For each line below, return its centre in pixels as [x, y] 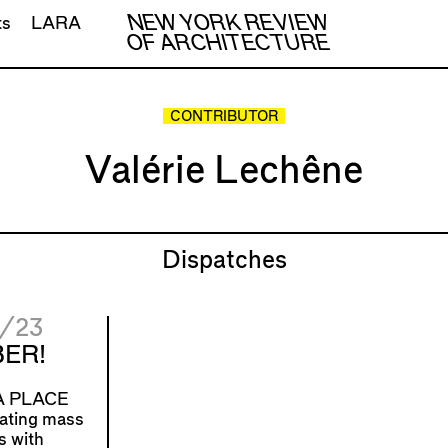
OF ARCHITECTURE [228, 43]
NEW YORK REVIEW [228, 23]
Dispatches [224, 260]
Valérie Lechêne [224, 171]
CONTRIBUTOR [223, 117]
